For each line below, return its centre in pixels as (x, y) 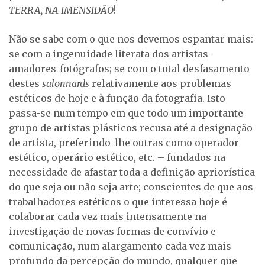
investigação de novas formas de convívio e (112, 232)
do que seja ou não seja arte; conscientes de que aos (131, 187)
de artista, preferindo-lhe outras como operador (124, 143)
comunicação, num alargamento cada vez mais (120, 246)
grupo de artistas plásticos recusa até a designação (131, 128)
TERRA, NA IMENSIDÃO (61, 10)
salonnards (66, 84)
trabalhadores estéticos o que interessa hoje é (118, 202)
